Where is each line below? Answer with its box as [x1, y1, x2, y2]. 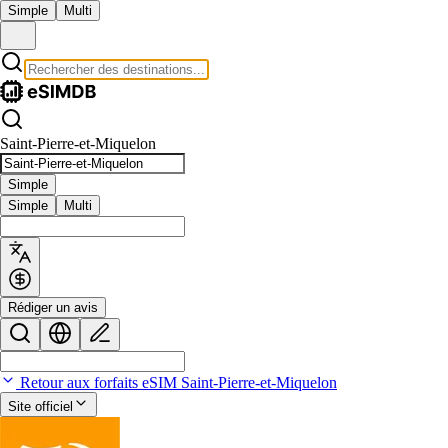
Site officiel [8, 399, 73, 414]
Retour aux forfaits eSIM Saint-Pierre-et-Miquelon [16, 374, 337, 391]
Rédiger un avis [8, 300, 98, 315]
